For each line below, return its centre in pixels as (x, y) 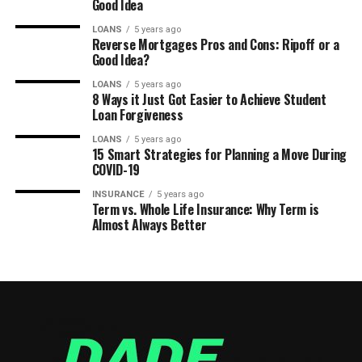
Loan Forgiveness (137, 115)
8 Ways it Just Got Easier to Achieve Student (209, 99)
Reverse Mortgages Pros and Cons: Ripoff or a (215, 44)
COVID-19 (116, 170)
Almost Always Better (149, 225)
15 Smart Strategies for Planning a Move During (219, 154)
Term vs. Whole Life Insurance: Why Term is (205, 209)
